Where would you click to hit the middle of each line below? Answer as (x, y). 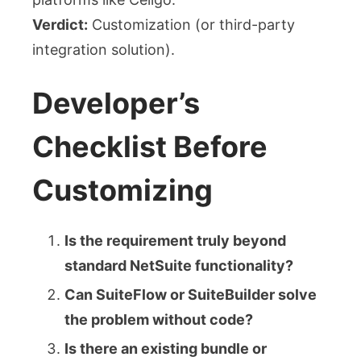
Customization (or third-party (191, 25)
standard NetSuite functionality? (179, 266)
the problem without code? (159, 320)
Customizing (122, 191)
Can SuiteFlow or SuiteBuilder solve (191, 295)
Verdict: (60, 25)
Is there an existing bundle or (166, 349)
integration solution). (104, 50)
